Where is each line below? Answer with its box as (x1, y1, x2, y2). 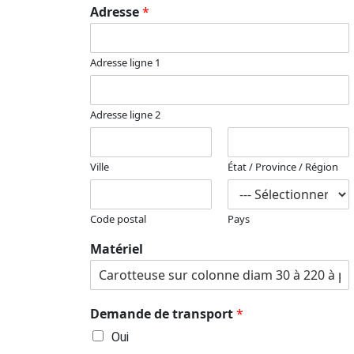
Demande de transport (90, 305, 236, 323)
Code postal (90, 212, 146, 227)
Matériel (90, 240, 143, 258)
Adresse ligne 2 (90, 107, 160, 122)
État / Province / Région (227, 160, 338, 175)
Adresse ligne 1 (90, 55, 160, 70)
